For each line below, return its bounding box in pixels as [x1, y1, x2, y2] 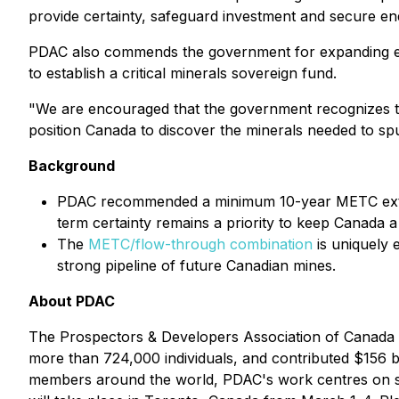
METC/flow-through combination [88, 235, 313, 253]
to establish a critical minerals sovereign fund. [28, 64, 337, 82]
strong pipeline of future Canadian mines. [57, 256, 336, 274]
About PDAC [28, 292, 115, 310]
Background [28, 157, 115, 175]
